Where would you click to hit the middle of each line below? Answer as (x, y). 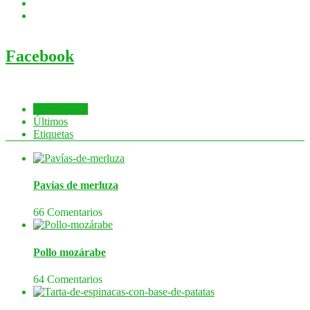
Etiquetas (53, 134)
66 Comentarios (68, 212)
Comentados (61, 109)
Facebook (40, 56)
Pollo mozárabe (70, 252)
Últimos (51, 121)
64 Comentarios (68, 279)
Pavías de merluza (76, 185)
